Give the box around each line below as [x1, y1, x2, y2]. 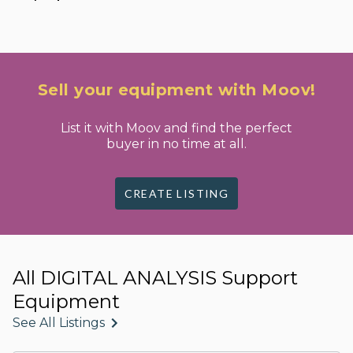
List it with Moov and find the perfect [61, 121, 292, 136]
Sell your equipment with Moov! [37, 80, 316, 99]
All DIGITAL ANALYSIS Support [13, 266, 298, 289]
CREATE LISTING [124, 187, 229, 200]
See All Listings [13, 315, 105, 330]
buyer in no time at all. [106, 136, 247, 151]
